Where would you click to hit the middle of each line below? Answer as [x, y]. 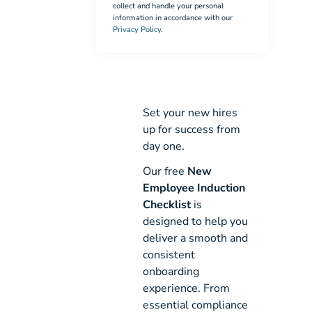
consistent [169, 255]
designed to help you [196, 222]
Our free [165, 172]
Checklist [167, 205]
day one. [164, 147]
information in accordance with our [172, 17]
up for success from [192, 130]
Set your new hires [190, 113]
